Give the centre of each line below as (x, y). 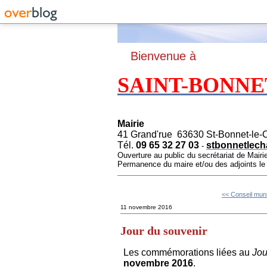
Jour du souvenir (164, 230)
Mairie (131, 124)
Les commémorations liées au (188, 253)
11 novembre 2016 (146, 207)
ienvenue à (167, 56)
